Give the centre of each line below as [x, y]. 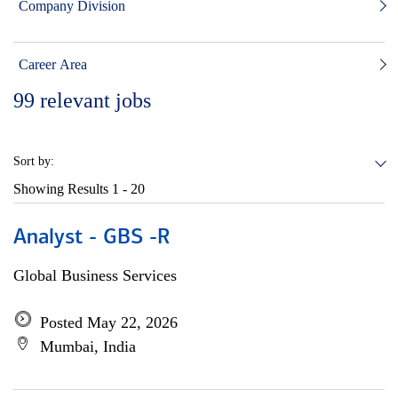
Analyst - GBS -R [92, 238]
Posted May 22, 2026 [109, 322]
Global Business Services [95, 275]
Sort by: [34, 161]
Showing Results [63, 189]
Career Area [53, 64]
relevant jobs [96, 100]
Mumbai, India [88, 346]
